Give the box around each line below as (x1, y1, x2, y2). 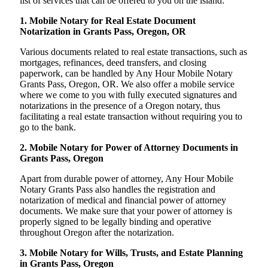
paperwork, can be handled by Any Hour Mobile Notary (20, 68, 233, 79)
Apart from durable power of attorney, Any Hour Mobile (20, 173, 233, 184)
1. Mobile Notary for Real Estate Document (20, 16, 196, 26)
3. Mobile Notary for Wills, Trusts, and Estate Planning (20, 248, 243, 258)
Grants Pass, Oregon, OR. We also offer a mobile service (20, 79, 234, 90)
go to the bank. (20, 122, 76, 133)
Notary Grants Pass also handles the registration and (20, 184, 215, 195)
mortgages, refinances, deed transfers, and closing (20, 57, 206, 68)
